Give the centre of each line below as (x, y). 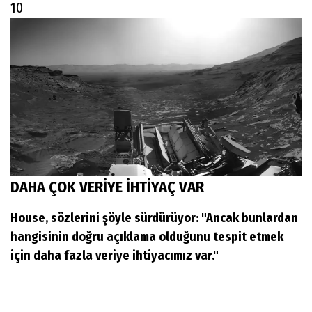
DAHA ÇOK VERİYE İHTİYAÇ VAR (109, 187)
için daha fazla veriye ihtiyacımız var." (115, 255)
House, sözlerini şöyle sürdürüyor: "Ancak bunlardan (154, 218)
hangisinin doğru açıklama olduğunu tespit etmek (147, 236)
